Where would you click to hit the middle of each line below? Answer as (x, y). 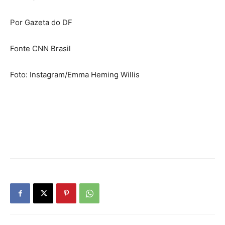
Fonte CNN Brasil (40, 49)
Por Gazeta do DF (41, 23)
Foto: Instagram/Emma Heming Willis (75, 75)
